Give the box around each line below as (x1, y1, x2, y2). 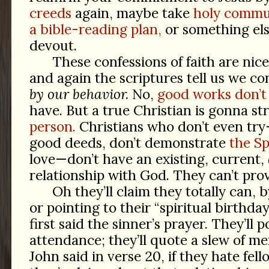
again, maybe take (71, 4, 193, 22)
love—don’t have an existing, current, (29, 150, 268, 168)
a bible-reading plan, (29, 20, 162, 38)
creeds (29, 4, 71, 22)
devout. (29, 37, 77, 55)
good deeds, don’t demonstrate (29, 134, 229, 152)
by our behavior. (29, 85, 128, 103)
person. (29, 118, 76, 136)
